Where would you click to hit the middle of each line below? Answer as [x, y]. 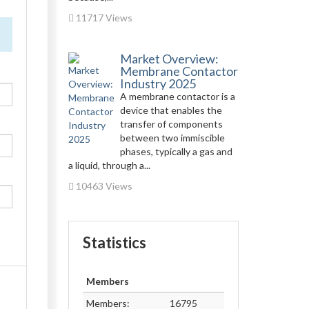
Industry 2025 [158, 83]
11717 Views [103, 18]
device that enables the [171, 110]
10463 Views [103, 186]
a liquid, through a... [109, 165]
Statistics [114, 242]
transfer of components [171, 124]
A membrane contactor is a [177, 96]
